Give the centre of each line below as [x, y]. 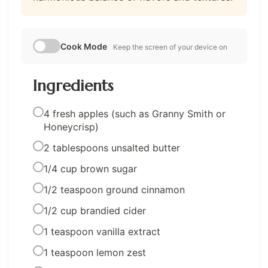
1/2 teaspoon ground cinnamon [114, 189]
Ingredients [73, 85]
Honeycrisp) [71, 127]
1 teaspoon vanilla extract [102, 231]
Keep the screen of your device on [170, 47]
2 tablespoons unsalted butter [112, 147]
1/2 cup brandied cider [95, 210]
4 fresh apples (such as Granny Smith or [135, 113]
